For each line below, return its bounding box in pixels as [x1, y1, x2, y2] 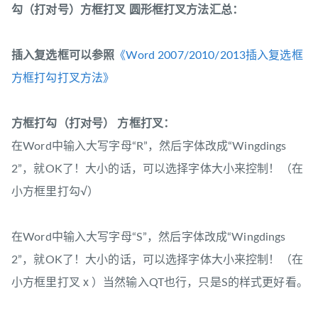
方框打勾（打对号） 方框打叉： [11, 118, 175, 130]
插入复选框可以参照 [11, 50, 115, 62]
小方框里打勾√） [11, 186, 99, 198]
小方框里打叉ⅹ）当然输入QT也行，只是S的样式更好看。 [11, 277, 308, 289]
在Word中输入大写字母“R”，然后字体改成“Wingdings [11, 141, 287, 153]
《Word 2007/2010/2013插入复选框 [114, 50, 303, 62]
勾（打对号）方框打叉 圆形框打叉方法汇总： [11, 4, 243, 16]
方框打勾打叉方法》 [11, 72, 115, 84]
